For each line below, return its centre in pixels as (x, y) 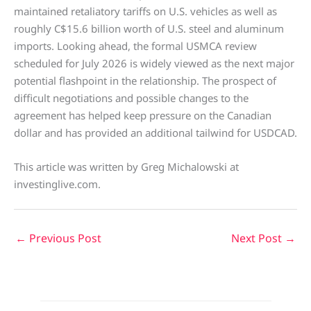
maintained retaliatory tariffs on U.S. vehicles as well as (145, 11)
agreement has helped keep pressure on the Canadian (143, 115)
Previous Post (64, 238)
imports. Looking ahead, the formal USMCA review (135, 46)
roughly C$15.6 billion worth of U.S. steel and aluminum (149, 28)
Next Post (258, 238)
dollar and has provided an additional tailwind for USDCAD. (155, 133)
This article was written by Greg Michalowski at (126, 167)
